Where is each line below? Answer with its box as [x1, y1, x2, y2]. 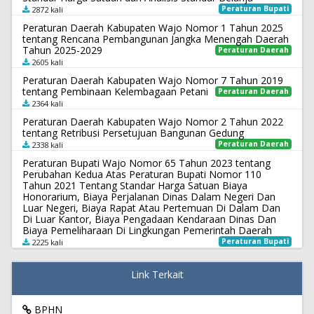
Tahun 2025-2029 [22, 43, 102, 57]
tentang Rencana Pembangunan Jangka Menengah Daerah [22, 32, 289, 46]
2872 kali [29, 4, 63, 15]
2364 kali [29, 97, 63, 109]
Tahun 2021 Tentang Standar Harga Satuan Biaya [22, 178, 247, 192]
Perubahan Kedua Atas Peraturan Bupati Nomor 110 [22, 167, 261, 181]
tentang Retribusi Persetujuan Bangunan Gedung [22, 125, 244, 139]
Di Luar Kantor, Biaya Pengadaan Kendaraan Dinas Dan [22, 212, 276, 226]
